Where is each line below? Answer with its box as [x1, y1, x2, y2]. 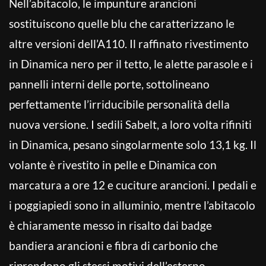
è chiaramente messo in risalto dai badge [9, 218, 212, 232]
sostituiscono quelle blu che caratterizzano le [9, 16, 235, 30]
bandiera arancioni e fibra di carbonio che [9, 238, 218, 252]
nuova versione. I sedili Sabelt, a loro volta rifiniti [9, 117, 252, 131]
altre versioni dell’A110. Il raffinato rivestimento [9, 36, 249, 50]
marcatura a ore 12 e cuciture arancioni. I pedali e [9, 178, 256, 192]
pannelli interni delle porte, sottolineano [9, 77, 210, 91]
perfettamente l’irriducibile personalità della [9, 97, 230, 111]
